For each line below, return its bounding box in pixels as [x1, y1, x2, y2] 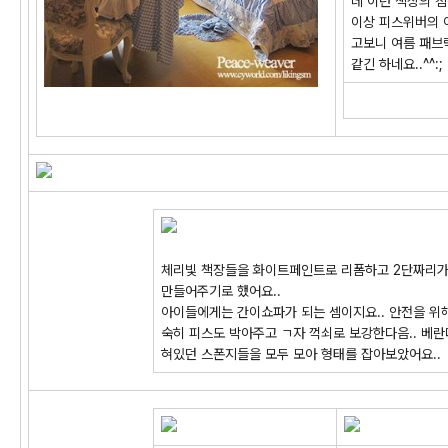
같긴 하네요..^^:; [351, 56, 443, 72]
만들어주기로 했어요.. [160, 283, 281, 299]
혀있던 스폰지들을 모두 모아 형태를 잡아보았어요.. [160, 346, 441, 362]
